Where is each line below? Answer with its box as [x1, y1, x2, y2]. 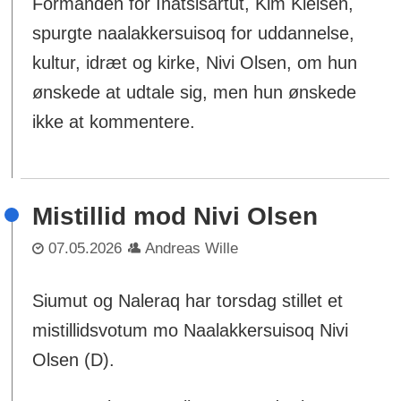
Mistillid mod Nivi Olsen [32, 202, 319, 231]
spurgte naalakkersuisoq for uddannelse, [32, 23, 355, 44]
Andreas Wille [145, 240, 239, 257]
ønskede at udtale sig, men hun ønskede [32, 82, 357, 103]
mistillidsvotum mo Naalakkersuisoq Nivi [32, 320, 349, 340]
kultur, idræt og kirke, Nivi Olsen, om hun [32, 53, 358, 73]
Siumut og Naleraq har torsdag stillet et [32, 290, 344, 311]
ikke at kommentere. [32, 112, 196, 132]
